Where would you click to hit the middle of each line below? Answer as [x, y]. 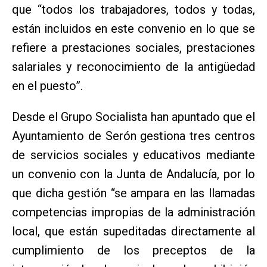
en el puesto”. [47, 86]
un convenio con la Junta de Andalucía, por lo [133, 174]
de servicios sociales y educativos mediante [133, 155]
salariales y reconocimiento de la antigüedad [133, 67]
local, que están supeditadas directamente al [133, 232]
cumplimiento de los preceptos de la [133, 251]
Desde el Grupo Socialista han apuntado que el [133, 117]
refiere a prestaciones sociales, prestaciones [133, 48]
